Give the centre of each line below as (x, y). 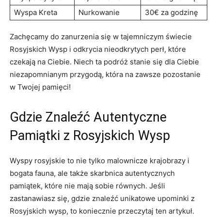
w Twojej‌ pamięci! (40, 87)
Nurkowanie (99, 12)
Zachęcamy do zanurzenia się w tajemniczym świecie (101, 36)
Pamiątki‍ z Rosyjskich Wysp (90, 135)
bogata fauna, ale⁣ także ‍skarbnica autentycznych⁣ (92, 173)
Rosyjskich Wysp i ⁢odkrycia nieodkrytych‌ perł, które (98, 49)
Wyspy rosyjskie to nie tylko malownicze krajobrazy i (100, 160)
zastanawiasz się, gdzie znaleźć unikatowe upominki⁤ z (102, 198)
